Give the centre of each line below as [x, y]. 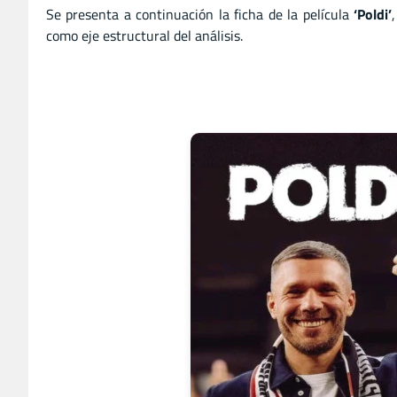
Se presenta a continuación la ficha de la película [200, 14]
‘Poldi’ [373, 14]
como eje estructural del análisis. [144, 35]
